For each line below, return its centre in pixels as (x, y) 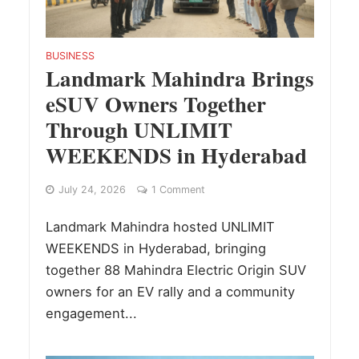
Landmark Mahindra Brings (179, 79)
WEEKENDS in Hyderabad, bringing (155, 249)
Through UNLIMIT (139, 130)
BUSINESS (70, 56)
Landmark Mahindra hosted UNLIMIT (160, 227)
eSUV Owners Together (155, 104)
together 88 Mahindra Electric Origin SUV (175, 270)
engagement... (91, 314)
